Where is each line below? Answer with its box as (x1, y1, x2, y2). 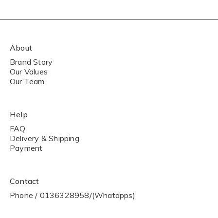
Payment (10, 143, 43, 153)
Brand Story (10, 57, 53, 67)
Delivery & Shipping (10, 133, 79, 143)
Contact (10, 176, 39, 186)
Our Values (10, 67, 48, 76)
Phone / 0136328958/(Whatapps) (10, 190, 135, 200)
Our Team (10, 76, 45, 86)
